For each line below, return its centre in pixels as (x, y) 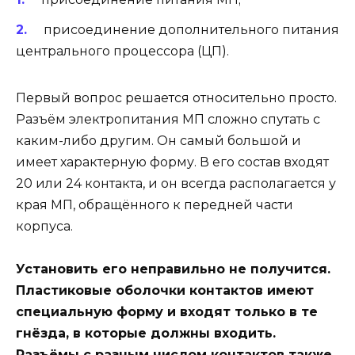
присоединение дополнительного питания (191, 29)
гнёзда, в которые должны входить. (146, 334)
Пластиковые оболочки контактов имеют (165, 291)
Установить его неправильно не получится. (173, 269)
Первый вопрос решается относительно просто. (176, 97)
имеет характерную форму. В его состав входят (172, 162)
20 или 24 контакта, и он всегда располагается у (176, 183)
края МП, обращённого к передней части (155, 204)
